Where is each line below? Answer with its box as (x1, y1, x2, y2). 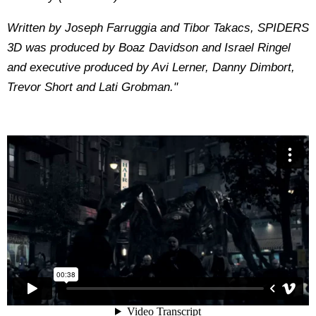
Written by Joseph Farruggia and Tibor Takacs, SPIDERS (7, 21, 309, 35)
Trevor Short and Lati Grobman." (7, 80, 178, 94)
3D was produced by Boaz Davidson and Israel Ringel (7, 41, 291, 54)
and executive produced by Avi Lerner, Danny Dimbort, (7, 61, 295, 74)
